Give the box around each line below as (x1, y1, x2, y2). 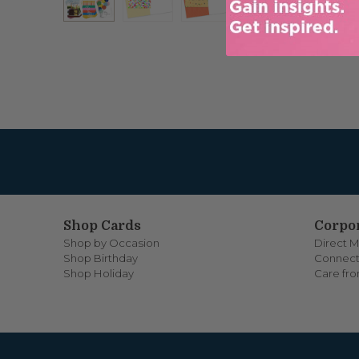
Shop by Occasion (63, 236, 160, 249)
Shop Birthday (63, 251, 139, 264)
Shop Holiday (63, 266, 135, 280)
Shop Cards (63, 217, 142, 233)
